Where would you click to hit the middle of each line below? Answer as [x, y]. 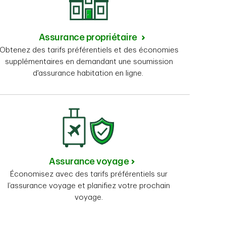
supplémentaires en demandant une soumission [89, 62]
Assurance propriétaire [89, 38]
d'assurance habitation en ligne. [89, 74]
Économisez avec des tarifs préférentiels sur [89, 175]
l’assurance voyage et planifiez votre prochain [89, 186]
